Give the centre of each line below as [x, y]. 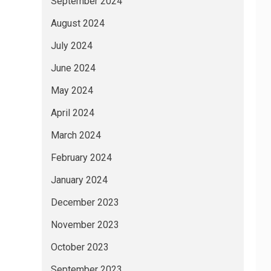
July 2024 [71, 45]
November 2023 [85, 224]
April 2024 [72, 113]
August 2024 [77, 23]
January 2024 [79, 180]
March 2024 [76, 135]
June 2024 [73, 68]
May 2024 [72, 90]
